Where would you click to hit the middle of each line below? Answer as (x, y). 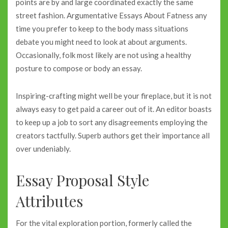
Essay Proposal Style (82, 180)
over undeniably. (43, 149)
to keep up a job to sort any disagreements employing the (112, 122)
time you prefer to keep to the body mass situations (102, 28)
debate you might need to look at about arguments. (101, 41)
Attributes (49, 201)
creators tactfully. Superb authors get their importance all (113, 135)
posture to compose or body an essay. (79, 68)
